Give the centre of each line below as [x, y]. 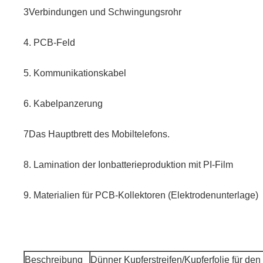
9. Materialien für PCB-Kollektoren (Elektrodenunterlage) [141, 195]
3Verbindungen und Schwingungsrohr [102, 12]
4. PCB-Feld [49, 43]
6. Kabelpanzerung [63, 104]
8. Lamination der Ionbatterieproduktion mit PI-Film [128, 165]
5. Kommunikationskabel [75, 73]
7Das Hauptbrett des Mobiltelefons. [97, 134]
